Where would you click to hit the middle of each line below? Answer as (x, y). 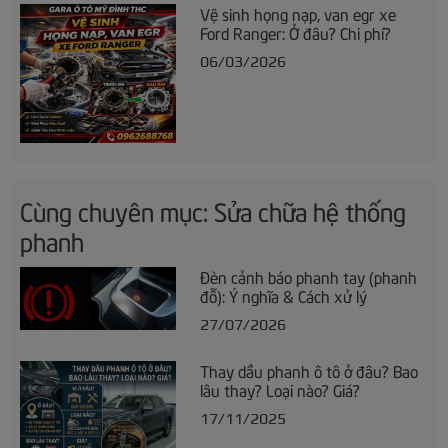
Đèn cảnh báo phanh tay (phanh (308, 275)
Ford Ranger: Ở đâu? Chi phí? (295, 31)
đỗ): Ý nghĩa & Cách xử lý (283, 294)
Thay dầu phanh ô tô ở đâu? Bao (309, 369)
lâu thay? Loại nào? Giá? (280, 388)
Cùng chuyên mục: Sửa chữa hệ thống (213, 209)
